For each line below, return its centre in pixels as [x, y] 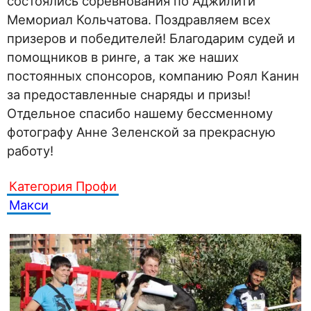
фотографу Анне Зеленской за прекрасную [141, 132]
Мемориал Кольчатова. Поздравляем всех [139, 19]
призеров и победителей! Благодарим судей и [151, 38]
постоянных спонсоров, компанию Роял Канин [153, 76]
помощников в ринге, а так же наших [123, 57]
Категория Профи [63, 186]
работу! [30, 151]
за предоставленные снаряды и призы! [129, 94]
